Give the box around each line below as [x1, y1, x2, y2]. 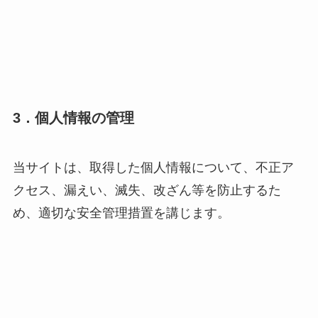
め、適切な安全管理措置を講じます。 [12, 205, 230, 220]
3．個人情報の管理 [12, 110, 134, 126]
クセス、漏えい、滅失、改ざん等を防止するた [12, 182, 281, 197]
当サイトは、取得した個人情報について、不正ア [12, 160, 294, 175]
